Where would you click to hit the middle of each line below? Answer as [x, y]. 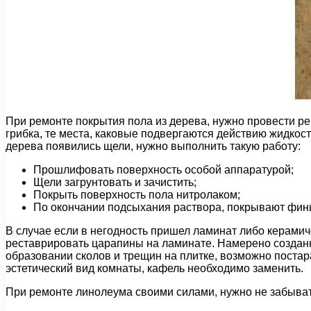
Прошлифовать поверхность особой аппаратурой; [163, 170]
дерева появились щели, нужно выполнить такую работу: [153, 146]
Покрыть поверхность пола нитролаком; [137, 195]
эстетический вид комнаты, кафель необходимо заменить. [154, 269]
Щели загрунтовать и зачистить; [115, 183]
